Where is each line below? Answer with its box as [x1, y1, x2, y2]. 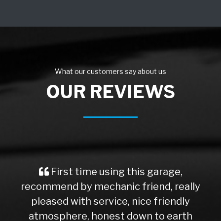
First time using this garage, [48, 165, 183, 178]
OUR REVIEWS [46, 80, 175, 103]
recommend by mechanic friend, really [21, 180, 200, 192]
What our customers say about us [55, 67, 166, 75]
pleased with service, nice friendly [31, 195, 190, 207]
